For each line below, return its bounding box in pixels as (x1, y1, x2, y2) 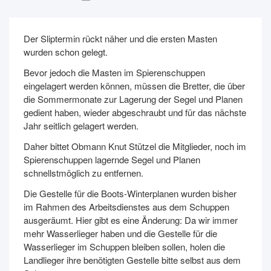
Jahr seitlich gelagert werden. (24, 119, 139, 132)
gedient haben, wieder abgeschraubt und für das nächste (24, 106, 246, 119)
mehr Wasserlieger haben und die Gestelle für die (24, 227, 217, 240)
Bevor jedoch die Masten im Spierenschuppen (24, 66, 205, 79)
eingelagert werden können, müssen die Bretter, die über (24, 79, 245, 92)
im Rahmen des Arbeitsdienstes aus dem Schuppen (24, 200, 229, 213)
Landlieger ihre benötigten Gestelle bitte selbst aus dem (24, 253, 241, 266)
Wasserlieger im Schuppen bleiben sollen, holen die (24, 240, 225, 253)
